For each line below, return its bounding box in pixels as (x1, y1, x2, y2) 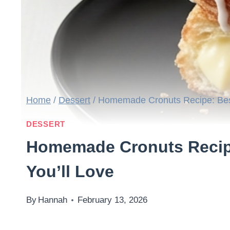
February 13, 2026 (78, 195, 148, 205)
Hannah (38, 195, 68, 205)
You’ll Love (26, 162, 114, 181)
